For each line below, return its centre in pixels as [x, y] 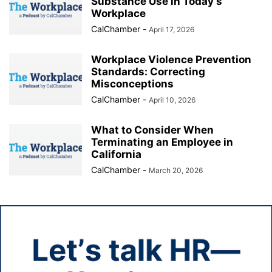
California [116, 154]
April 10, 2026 [172, 100]
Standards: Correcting [148, 72]
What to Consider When [152, 130]
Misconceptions [132, 84]
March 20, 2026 [176, 170]
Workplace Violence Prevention [171, 59]
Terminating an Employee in [162, 142]
